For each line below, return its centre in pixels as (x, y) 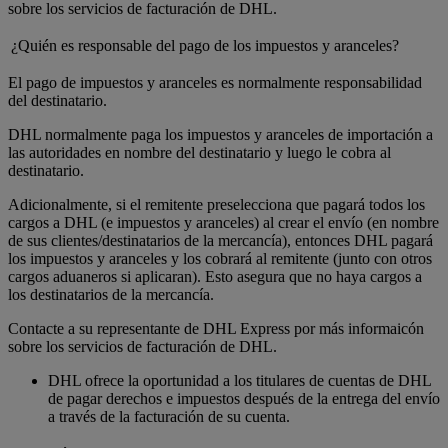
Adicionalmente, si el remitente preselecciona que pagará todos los (216, 205)
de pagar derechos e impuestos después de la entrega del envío (244, 399)
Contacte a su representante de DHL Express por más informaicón (216, 329)
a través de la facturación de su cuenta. (169, 417)
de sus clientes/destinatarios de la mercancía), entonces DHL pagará (220, 241)
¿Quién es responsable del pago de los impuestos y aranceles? (205, 46)
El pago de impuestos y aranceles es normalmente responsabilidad (215, 83)
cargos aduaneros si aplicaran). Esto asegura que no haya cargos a (215, 277)
